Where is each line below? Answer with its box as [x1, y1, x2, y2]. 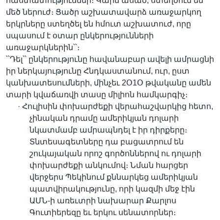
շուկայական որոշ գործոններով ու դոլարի [29, 149, 201, 158]
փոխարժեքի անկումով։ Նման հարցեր [29, 161, 188, 169]
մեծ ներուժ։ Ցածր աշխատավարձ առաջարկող [6, 8, 201, 16]
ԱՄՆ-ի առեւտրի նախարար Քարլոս [29, 196, 176, 205]
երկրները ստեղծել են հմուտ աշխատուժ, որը [6, 20, 191, 28]
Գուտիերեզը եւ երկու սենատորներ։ [29, 208, 176, 217]
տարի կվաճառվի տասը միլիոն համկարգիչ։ [6, 90, 188, 99]
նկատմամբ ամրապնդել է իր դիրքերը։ [29, 126, 187, 134]
